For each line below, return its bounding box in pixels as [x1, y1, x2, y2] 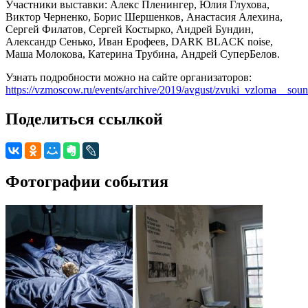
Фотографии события [5, 172, 168, 190]
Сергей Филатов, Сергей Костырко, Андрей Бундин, [5, 23, 254, 35]
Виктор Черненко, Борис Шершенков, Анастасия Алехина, [5, 10, 283, 23]
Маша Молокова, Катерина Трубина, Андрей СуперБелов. [5, 47, 280, 60]
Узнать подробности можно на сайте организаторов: [5, 71, 252, 83]
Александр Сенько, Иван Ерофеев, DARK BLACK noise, [5, 35, 273, 47]
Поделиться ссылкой [5, 109, 163, 128]
